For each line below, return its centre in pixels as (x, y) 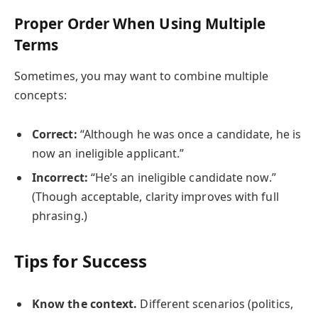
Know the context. (85, 303)
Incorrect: (60, 177)
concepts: (40, 95)
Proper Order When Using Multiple (140, 24)
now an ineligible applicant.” (108, 153)
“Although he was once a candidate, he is (189, 134)
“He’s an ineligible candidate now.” (182, 177)
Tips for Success (81, 261)
